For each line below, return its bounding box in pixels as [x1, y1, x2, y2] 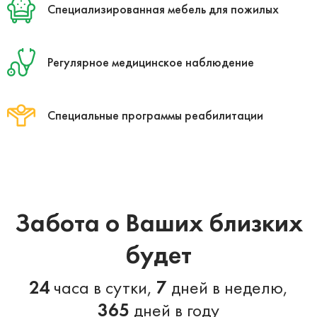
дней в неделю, [167, 275, 288, 299]
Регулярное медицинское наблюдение [47, 53, 254, 70]
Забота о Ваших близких [14, 206, 303, 239]
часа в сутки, [50, 275, 156, 299]
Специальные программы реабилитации [47, 106, 263, 123]
